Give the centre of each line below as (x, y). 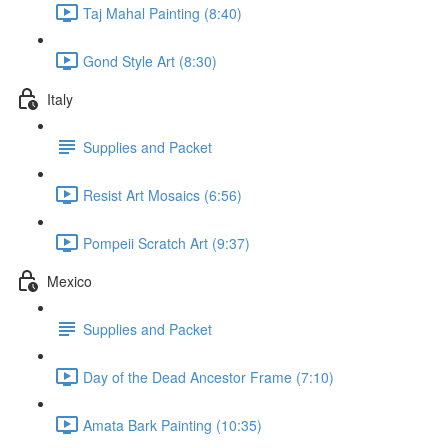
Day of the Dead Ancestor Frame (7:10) (208, 376)
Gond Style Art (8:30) (150, 60)
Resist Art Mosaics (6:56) (162, 194)
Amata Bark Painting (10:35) (172, 424)
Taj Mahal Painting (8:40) (162, 12)
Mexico (69, 280)
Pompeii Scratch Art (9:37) (166, 242)
